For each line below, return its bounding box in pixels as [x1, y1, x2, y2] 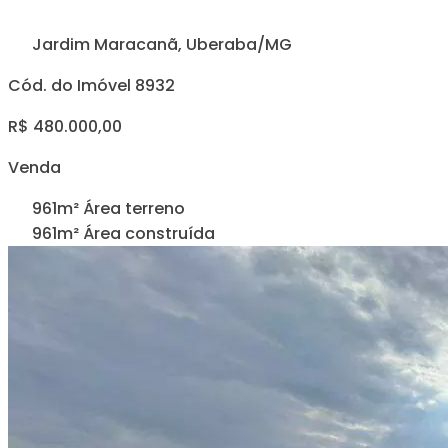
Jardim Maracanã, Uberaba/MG [28, 32, 292, 56]
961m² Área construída [32, 221, 215, 245]
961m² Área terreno [32, 196, 185, 220]
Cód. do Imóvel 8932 [8, 73, 175, 97]
